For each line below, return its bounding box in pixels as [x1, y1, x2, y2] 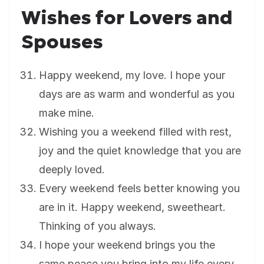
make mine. [39, 107, 94, 120]
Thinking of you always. [39, 220, 156, 233]
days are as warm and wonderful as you [39, 88, 235, 101]
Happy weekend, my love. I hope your [39, 69, 225, 82]
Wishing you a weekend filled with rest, [39, 126, 232, 138]
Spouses [21, 30, 103, 54]
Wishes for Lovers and [21, 6, 233, 30]
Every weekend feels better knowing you [39, 182, 240, 195]
